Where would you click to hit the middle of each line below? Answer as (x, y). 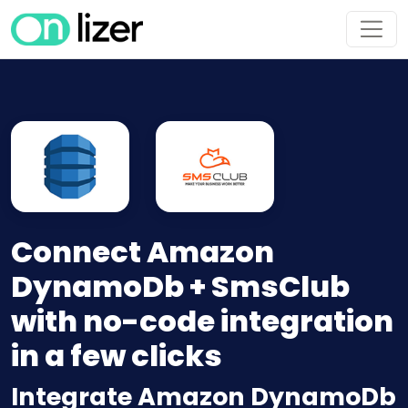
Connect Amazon (143, 252)
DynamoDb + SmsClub (180, 287)
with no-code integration (202, 321)
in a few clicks (117, 356)
